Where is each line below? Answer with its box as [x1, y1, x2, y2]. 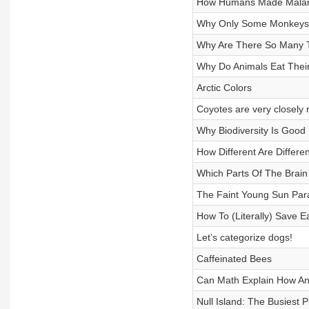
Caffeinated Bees [196, 253, 272, 264]
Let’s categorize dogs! [196, 232, 292, 243]
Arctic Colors [196, 82, 252, 93]
